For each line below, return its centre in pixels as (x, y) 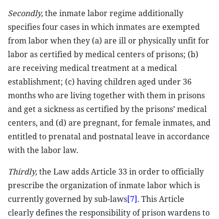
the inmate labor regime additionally (114, 13)
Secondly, (26, 13)
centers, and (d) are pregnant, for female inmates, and (109, 123)
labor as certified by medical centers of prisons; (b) (103, 54)
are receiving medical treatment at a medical (92, 68)
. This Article (161, 199)
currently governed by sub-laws (67, 199)
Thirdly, (23, 172)
